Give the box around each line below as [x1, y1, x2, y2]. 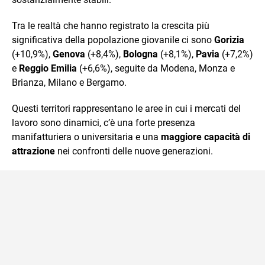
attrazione [12, 145, 55, 157]
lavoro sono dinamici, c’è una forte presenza [12, 117, 195, 128]
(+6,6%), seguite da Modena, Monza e [77, 62, 235, 74]
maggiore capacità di [161, 131, 250, 143]
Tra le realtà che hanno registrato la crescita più [12, 20, 209, 31]
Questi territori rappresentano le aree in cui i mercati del [12, 102, 241, 114]
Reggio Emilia [19, 62, 77, 74]
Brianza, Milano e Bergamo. [12, 76, 127, 88]
